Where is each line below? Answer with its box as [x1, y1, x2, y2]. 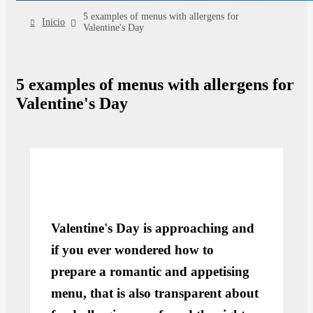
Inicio [42, 17, 66, 28]
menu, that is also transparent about [51, 286, 259, 301]
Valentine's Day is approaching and [51, 221, 255, 236]
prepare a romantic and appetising [51, 264, 250, 279]
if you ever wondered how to [51, 242, 214, 258]
